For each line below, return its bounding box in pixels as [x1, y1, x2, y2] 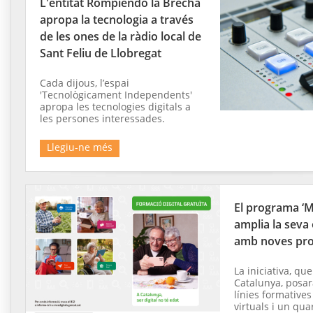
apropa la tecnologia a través [40, 12, 194, 28]
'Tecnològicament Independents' [40, 88, 192, 102]
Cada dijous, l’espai [40, 76, 129, 90]
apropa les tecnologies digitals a [40, 100, 191, 114]
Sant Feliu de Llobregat [40, 45, 161, 61]
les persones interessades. [40, 112, 165, 126]
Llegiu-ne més [47, 140, 112, 154]
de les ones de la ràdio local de [40, 29, 201, 45]
